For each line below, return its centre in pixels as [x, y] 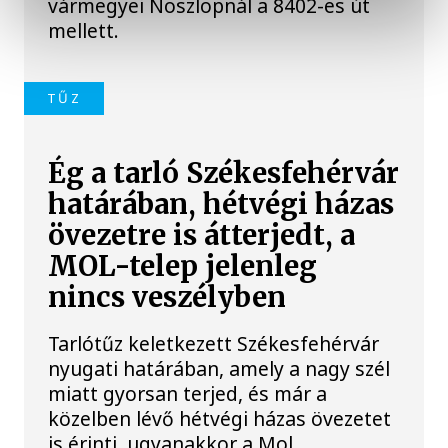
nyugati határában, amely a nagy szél [219, 368]
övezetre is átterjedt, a [202, 235]
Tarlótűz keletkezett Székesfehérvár [214, 343]
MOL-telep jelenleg [183, 266]
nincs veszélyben [167, 297]
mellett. [84, 31]
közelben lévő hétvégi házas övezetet [220, 418]
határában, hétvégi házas [221, 204]
